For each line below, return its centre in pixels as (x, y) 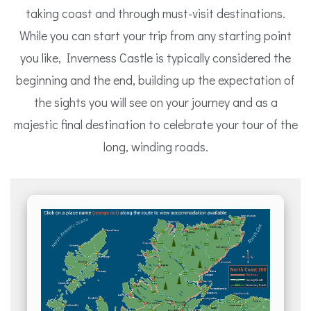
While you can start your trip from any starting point (155, 35)
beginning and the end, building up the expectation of (155, 80)
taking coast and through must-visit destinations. (155, 13)
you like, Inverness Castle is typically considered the (155, 58)
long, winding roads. (155, 146)
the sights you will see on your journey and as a (155, 102)
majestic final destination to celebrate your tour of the (155, 124)
